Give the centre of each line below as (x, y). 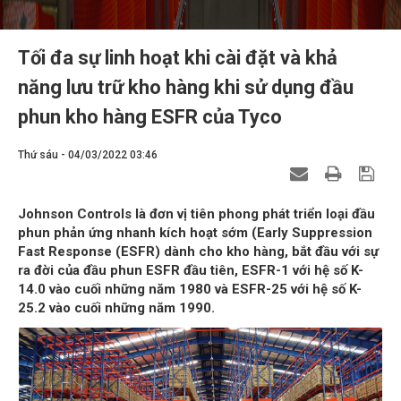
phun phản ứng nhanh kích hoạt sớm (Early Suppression (195, 233)
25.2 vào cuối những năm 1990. (116, 308)
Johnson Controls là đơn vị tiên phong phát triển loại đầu (196, 214)
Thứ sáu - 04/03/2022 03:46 (88, 155)
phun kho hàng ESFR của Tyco (150, 117)
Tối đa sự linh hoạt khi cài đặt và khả (178, 58)
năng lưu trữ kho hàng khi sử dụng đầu (186, 88)
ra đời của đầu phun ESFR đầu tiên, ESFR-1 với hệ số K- (191, 271)
